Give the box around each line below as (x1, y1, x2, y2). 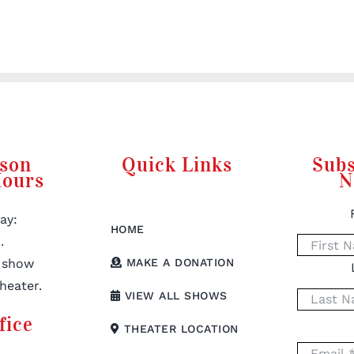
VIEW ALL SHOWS (120, 289, 228, 303)
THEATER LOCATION (119, 322, 239, 336)
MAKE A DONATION (122, 256, 235, 269)
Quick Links (121, 153, 232, 178)
